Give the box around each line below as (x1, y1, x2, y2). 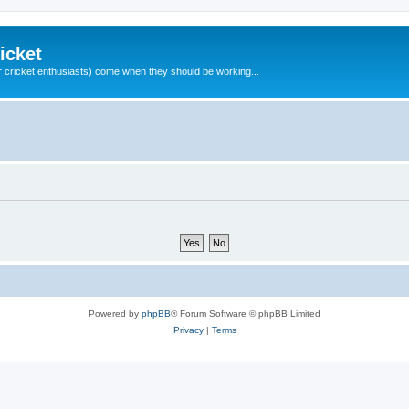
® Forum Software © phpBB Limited (171, 308, 320, 319)
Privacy (173, 324, 204, 335)
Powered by (89, 308, 142, 319)
